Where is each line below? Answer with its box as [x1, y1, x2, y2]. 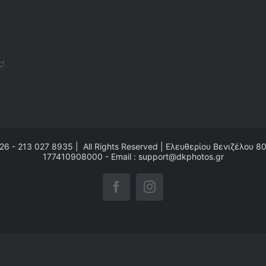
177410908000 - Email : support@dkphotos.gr [42, 151, 224, 162]
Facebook [115, 185, 162, 198]
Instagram [148, 185, 198, 198]
